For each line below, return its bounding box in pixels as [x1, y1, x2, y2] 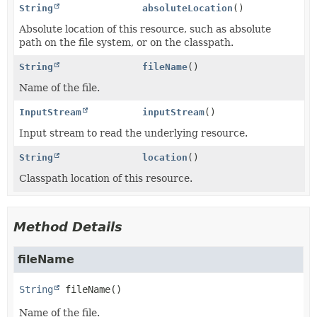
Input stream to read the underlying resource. [19, 127, 248, 139]
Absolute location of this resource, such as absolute [19, 23, 271, 35]
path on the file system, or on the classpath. [19, 36, 234, 48]
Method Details [13, 219, 122, 234]
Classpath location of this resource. [19, 172, 192, 184]
